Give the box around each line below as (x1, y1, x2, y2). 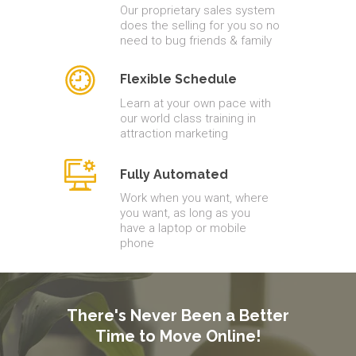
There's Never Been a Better (67, 306, 289, 325)
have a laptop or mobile (119, 221, 246, 236)
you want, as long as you (119, 206, 250, 221)
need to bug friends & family (119, 33, 272, 48)
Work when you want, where (119, 191, 269, 206)
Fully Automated (119, 166, 228, 182)
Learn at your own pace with (119, 96, 271, 110)
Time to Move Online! (95, 327, 261, 346)
